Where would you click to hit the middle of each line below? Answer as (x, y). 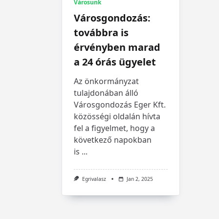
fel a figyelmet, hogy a (114, 128)
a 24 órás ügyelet (115, 62)
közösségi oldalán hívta (117, 116)
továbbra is (101, 32)
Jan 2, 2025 (140, 179)
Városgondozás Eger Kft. (120, 104)
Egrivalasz (94, 179)
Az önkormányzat (106, 81)
